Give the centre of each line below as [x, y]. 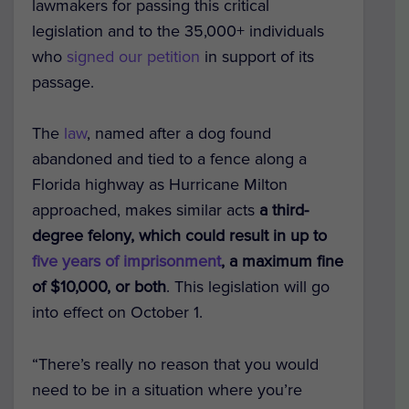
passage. [63, 82]
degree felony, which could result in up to [179, 236]
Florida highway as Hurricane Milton [160, 185]
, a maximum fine [282, 262]
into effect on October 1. [117, 313]
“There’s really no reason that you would [175, 365]
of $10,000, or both [99, 287]
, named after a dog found [179, 134]
